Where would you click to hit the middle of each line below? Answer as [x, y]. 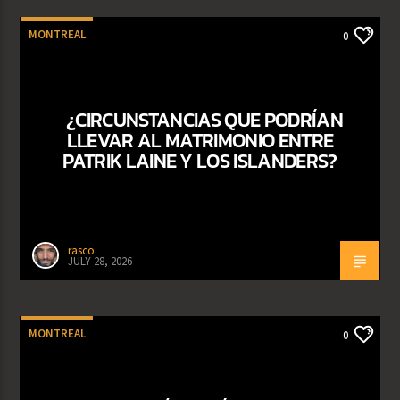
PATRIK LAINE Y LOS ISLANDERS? [200, 160]
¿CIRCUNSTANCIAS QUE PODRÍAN [204, 119]
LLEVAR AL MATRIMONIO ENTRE [200, 140]
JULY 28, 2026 [100, 262]
